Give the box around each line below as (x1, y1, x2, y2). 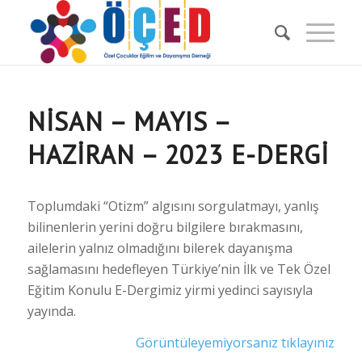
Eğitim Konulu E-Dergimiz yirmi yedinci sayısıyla (27, 280, 313, 299)
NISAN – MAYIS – (27, 104, 229, 138)
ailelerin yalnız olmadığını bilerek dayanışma (27, 238, 293, 257)
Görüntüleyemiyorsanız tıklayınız (136, 334, 335, 352)
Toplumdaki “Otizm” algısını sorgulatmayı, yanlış (27, 196, 319, 215)
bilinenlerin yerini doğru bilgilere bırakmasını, (27, 217, 303, 236)
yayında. (27, 301, 76, 320)
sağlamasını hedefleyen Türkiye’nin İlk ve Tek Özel (27, 259, 330, 278)
